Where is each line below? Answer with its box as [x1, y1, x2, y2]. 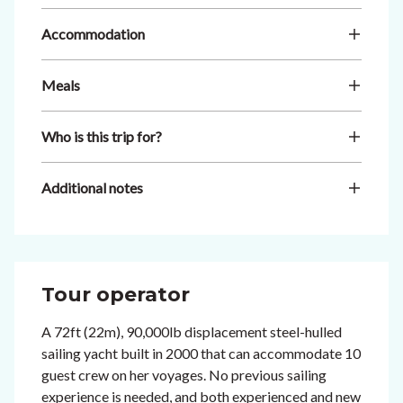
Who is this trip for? [41, 128, 162, 146]
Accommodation [41, 25, 145, 43]
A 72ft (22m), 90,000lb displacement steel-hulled [41, 323, 342, 341]
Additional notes [41, 179, 143, 197]
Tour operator [41, 282, 190, 308]
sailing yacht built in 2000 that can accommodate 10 [41, 345, 361, 363]
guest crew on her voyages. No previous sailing [41, 366, 327, 384]
